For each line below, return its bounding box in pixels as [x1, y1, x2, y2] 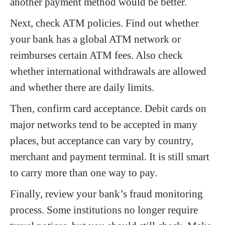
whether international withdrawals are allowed [10, 65, 206, 77]
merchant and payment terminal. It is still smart [10, 151, 209, 162]
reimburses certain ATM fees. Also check [10, 49, 183, 61]
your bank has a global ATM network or [10, 33, 181, 45]
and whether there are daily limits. [10, 81, 154, 93]
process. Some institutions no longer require [10, 204, 198, 215]
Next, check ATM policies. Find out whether [10, 17, 199, 29]
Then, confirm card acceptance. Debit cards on [10, 102, 206, 114]
